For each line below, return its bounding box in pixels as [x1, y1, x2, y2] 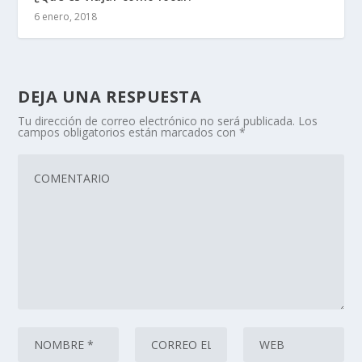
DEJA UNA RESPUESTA [18, 86, 202, 108]
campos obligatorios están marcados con [18, 124, 240, 141]
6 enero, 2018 [34, 10, 98, 24]
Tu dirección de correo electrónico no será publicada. [18, 113, 296, 129]
